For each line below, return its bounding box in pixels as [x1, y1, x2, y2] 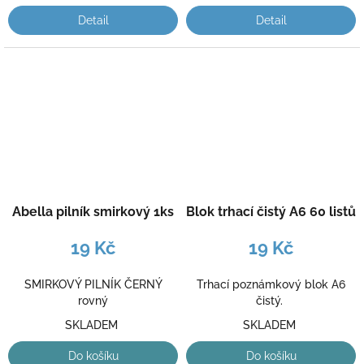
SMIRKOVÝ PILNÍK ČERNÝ [24, 278, 162, 292]
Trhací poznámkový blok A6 [197, 278, 345, 292]
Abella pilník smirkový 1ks [12, 204, 174, 220]
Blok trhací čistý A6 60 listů [186, 204, 356, 220]
